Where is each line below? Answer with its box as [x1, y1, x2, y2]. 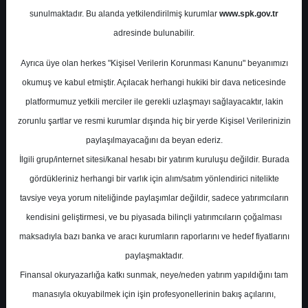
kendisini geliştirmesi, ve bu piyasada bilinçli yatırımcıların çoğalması [26, 212, 282, 222]
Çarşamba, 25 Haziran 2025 [105, 69, 201, 80]
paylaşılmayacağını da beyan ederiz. [85, 135, 223, 145]
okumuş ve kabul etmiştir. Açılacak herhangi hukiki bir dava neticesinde [22, 78, 286, 87]
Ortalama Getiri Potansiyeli [28, 265, 152, 278]
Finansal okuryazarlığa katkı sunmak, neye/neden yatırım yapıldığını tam [20, 270, 288, 280]
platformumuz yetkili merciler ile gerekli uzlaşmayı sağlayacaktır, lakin [25, 97, 283, 107]
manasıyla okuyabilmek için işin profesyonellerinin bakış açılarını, [32, 289, 276, 299]
